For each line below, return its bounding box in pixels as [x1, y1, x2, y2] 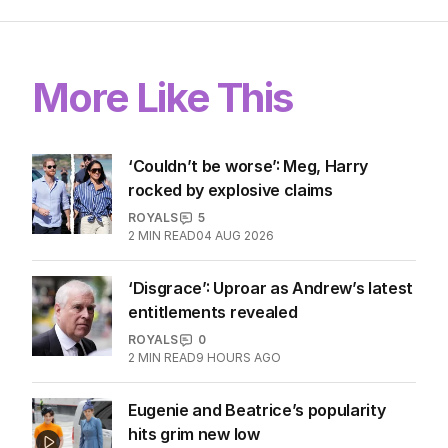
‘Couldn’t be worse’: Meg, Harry [128, 292, 369, 313]
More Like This [32, 209, 293, 259]
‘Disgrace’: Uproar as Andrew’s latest [128, 414, 414, 435]
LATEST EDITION [159, 35, 289, 56]
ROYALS [128, 346, 178, 362]
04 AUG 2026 [196, 364, 274, 380]
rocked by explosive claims [128, 316, 333, 337]
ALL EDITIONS [169, 83, 279, 104]
